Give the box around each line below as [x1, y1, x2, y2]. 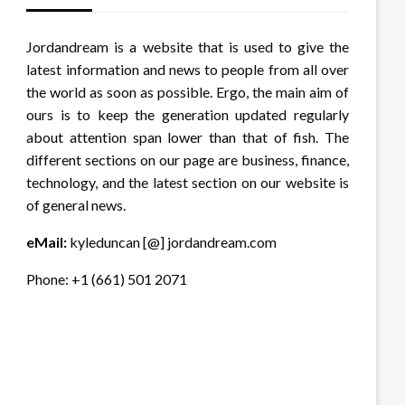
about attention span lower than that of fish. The [26, 128, 349, 146]
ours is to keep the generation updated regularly [26, 106, 349, 124]
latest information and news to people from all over [26, 61, 349, 79]
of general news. [26, 196, 127, 214]
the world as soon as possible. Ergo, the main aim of [26, 83, 349, 101]
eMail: [26, 233, 68, 251]
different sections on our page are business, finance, [26, 151, 349, 169]
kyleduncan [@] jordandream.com [67, 233, 278, 251]
